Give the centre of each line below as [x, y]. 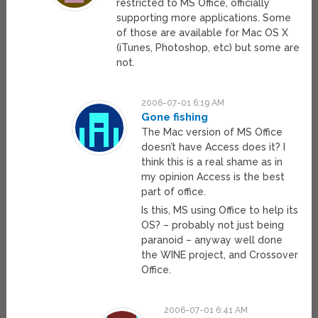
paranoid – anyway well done [212, 240]
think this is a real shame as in [212, 162]
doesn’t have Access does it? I [214, 147]
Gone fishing [175, 117]
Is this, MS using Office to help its [220, 210]
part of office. [174, 192]
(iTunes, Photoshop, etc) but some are [208, 48]
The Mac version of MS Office [212, 132]
